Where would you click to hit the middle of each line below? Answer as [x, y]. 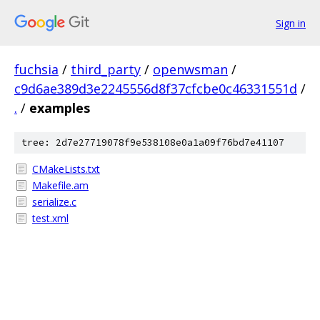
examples [60, 108]
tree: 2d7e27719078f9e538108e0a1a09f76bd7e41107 [153, 142]
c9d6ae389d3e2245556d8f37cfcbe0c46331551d [156, 89]
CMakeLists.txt [66, 169]
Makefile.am [60, 185]
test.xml [50, 218]
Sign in [291, 23]
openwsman [190, 69]
